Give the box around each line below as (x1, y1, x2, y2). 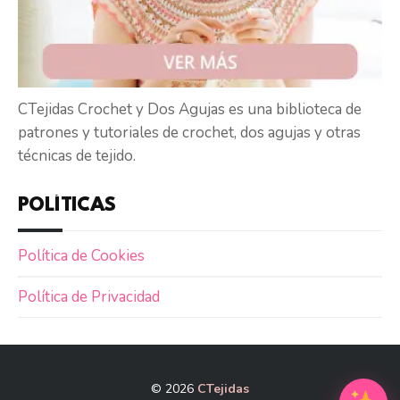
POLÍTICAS (18, 195, 116, 215)
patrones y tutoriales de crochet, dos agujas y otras (18, 121, 361, 143)
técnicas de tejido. (18, 145, 136, 166)
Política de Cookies (18, 245, 145, 266)
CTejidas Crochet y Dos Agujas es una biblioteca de (18, 98, 362, 120)
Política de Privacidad (18, 286, 160, 307)
